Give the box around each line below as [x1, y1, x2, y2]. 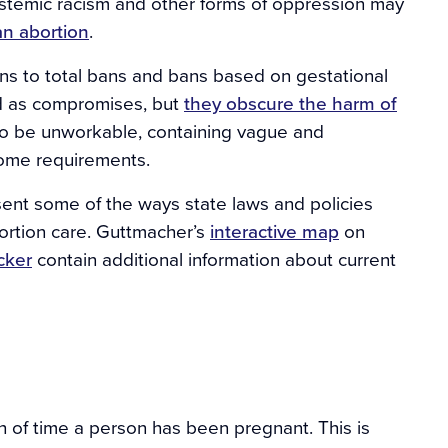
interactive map [210, 217, 339, 245]
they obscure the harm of [184, 89, 397, 117]
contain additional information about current [32, 245, 396, 273]
